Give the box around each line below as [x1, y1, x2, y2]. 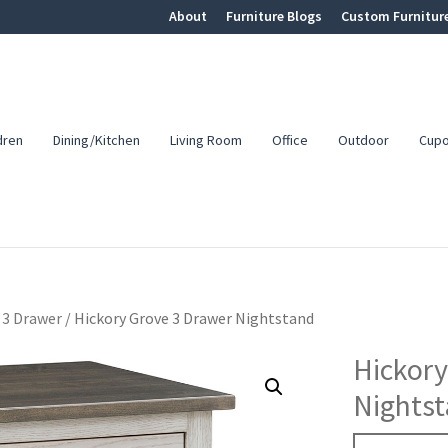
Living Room [170, 131, 243, 150]
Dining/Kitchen [53, 131, 141, 150]
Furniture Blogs [226, 7, 322, 25]
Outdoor [338, 131, 390, 150]
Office [272, 131, 309, 150]
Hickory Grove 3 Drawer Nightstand [71, 308, 315, 329]
